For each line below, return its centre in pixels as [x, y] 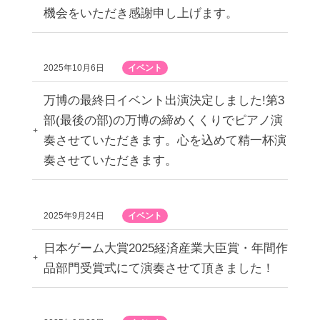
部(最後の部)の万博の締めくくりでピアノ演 [163, 120]
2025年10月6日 [74, 68]
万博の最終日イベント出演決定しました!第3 [164, 100]
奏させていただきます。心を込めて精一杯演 [165, 140]
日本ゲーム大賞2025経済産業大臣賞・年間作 [165, 248]
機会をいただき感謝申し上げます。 [140, 13]
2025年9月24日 [74, 215]
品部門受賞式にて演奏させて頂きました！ [159, 268]
